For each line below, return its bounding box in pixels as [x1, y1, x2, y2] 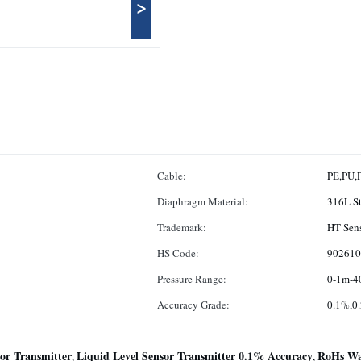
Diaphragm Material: [157, 194, 248, 209]
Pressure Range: [157, 272, 226, 286]
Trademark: [157, 220, 206, 234]
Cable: [157, 168, 186, 183]
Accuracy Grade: [157, 297, 230, 312]
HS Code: [157, 246, 199, 260]
